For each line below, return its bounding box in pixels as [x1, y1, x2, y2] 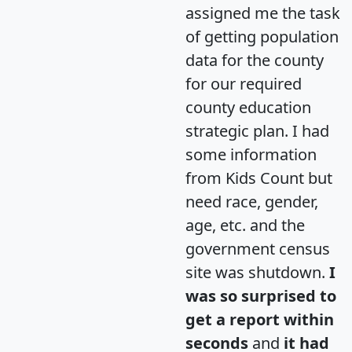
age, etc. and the [185, 214, 305, 236]
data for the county [185, 49, 324, 71]
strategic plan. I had [185, 119, 329, 141]
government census [185, 237, 330, 259]
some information [185, 143, 317, 165]
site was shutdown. [185, 261, 329, 283]
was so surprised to [185, 284, 336, 306]
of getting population [185, 25, 339, 47]
